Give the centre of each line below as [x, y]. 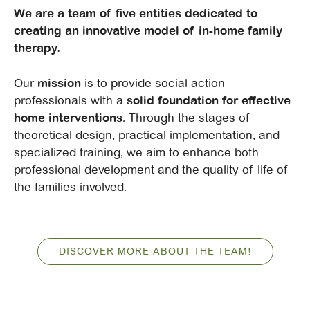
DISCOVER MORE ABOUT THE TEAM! [155, 251]
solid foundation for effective [209, 100]
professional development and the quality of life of [151, 170]
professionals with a [70, 100]
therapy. [37, 48]
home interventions [68, 118]
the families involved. [70, 187]
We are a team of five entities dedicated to [136, 13]
